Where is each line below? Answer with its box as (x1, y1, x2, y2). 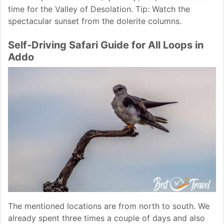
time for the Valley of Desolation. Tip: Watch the (8, 4, 190, 14)
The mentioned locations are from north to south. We (8, 200, 209, 211)
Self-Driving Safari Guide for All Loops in (8, 39, 203, 51)
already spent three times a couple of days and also (8, 212, 205, 223)
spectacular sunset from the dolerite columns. (8, 16, 181, 26)
